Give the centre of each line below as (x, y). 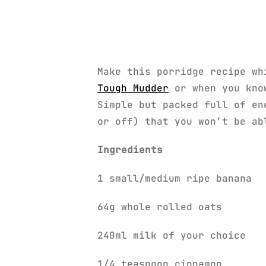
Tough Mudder (133, 88)
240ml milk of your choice (172, 235)
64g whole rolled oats (160, 207)
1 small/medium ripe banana (175, 178)
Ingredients (130, 150)
